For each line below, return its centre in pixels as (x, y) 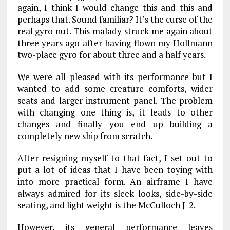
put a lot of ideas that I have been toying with (115, 170)
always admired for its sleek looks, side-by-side (115, 193)
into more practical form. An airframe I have (115, 181)
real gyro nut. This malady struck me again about (115, 31)
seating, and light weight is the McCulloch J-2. (106, 205)
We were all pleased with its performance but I (115, 77)
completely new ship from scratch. (85, 136)
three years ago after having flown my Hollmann (115, 43)
